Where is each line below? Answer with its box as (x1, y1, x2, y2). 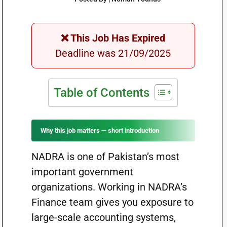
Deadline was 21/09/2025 (55, 47, 171, 59)
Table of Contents (54, 86, 150, 100)
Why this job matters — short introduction (40, 127, 159, 134)
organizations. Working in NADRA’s (31, 181, 187, 193)
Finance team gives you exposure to (31, 196, 194, 208)
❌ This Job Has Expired (61, 32, 166, 44)
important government (31, 166, 133, 178)
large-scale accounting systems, (31, 211, 176, 223)
